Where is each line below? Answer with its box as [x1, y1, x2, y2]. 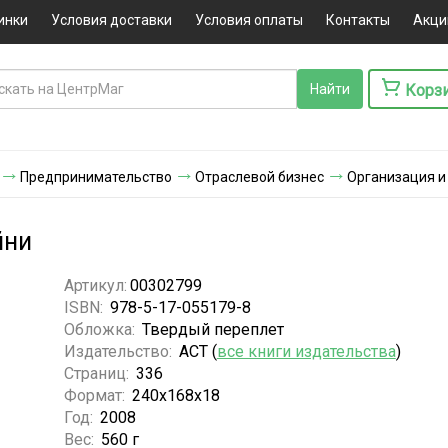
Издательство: [63, 341, 176, 361]
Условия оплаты [194, 12, 303, 28]
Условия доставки [50, 12, 172, 28]
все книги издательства [216, 341, 396, 361]
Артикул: [63, 275, 127, 295]
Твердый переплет [141, 319, 284, 339]
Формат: [63, 385, 129, 405]
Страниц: [63, 363, 133, 383]
